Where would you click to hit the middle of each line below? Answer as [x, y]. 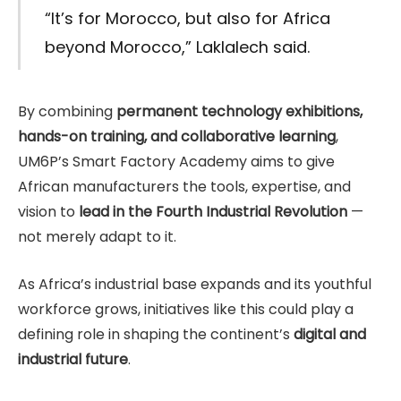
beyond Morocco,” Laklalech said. [177, 47]
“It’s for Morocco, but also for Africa [187, 19]
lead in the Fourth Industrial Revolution [213, 212]
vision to [48, 212]
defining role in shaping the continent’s [156, 334]
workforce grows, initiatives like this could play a [186, 309]
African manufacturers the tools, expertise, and [184, 187]
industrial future [73, 359]
